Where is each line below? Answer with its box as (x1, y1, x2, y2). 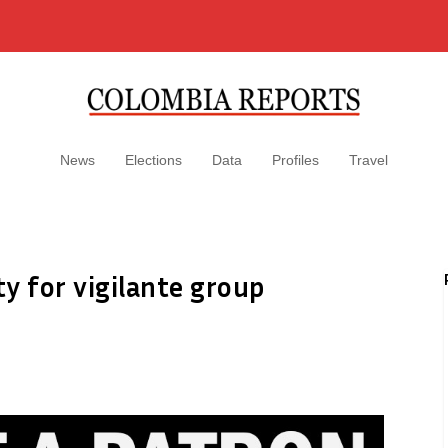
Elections (125, 152, 182, 168)
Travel (349, 152, 388, 168)
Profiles (272, 152, 319, 168)
